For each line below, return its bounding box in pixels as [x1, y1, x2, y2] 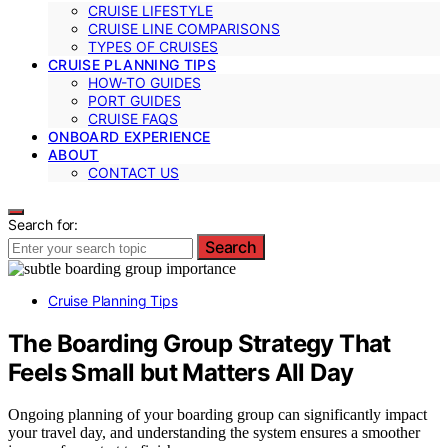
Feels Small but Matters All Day [8, 357, 354, 387]
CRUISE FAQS [88, 109, 178, 127]
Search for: [8, 215, 79, 233]
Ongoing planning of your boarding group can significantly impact [8, 406, 427, 424]
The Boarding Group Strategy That [8, 328, 391, 358]
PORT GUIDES [88, 91, 181, 109]
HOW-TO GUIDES [88, 73, 201, 91]
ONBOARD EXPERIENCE [48, 127, 211, 145]
